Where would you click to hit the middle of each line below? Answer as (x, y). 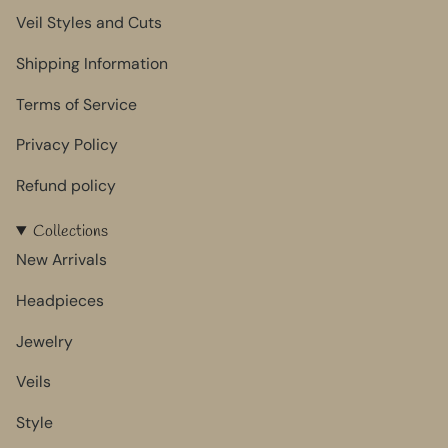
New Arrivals (61, 260)
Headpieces (60, 300)
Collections (70, 232)
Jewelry (44, 341)
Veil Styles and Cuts (89, 23)
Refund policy (66, 186)
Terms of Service (76, 104)
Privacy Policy (67, 145)
